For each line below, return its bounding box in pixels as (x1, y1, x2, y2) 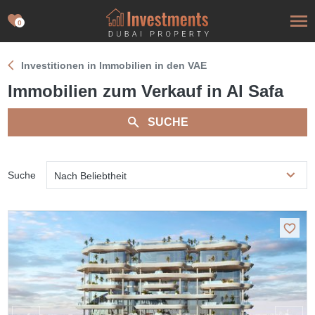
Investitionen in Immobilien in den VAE (21, 60, 207, 71)
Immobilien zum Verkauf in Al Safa (8, 82, 284, 101)
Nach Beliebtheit (54, 170, 127, 181)
